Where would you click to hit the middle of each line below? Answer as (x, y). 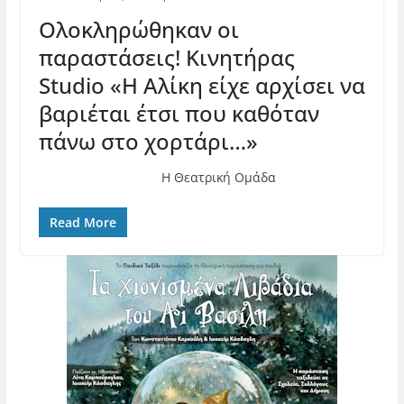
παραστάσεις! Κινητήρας (166, 57)
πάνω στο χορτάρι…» (148, 141)
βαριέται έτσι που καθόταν (179, 113)
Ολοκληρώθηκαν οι (138, 29)
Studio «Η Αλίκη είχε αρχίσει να (202, 85)
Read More (83, 222)
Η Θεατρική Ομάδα (157, 177)
